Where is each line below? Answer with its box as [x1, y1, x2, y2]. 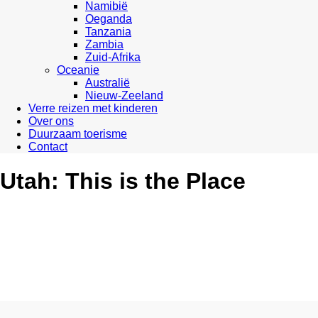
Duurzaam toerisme [28, 128, 127, 140]
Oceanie [57, 64, 99, 76]
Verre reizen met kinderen [28, 102, 158, 114]
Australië [85, 77, 130, 89]
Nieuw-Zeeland [85, 89, 163, 102]
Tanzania [85, 26, 131, 38]
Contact [28, 141, 67, 153]
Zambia [85, 38, 124, 50]
